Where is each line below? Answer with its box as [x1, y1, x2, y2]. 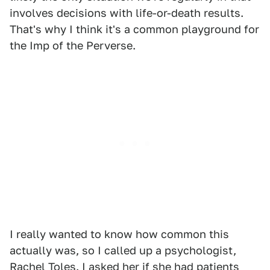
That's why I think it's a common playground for [10, 23, 259, 36]
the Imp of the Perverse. [10, 39, 136, 52]
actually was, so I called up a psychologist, [10, 244, 236, 257]
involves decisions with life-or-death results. [10, 7, 243, 19]
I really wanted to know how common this [10, 228, 229, 240]
